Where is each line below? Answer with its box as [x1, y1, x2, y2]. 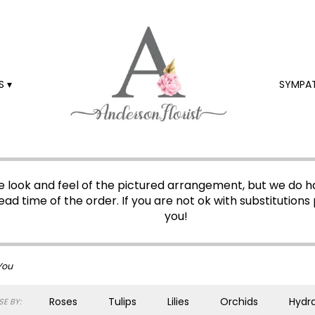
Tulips [108, 295, 136, 309]
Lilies [167, 295, 189, 309]
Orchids [220, 295, 258, 309]
